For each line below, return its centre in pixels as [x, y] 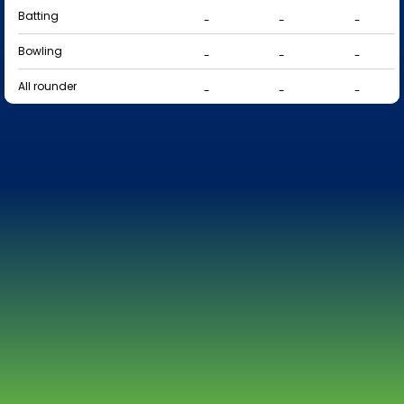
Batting [38, 16]
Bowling [40, 51]
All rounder [47, 86]
